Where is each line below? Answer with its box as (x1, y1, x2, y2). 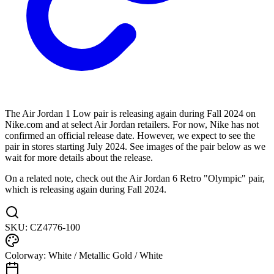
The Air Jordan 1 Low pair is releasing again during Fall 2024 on (5, 108, 256, 119)
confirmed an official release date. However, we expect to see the (5, 130, 255, 141)
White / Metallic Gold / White (48, 250, 163, 261)
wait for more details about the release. (5, 152, 153, 163)
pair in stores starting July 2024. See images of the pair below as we (5, 141, 265, 152)
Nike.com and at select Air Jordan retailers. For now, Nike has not (5, 119, 259, 130)
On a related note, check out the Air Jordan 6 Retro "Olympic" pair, (5, 173, 265, 184)
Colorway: (5, 250, 48, 261)
